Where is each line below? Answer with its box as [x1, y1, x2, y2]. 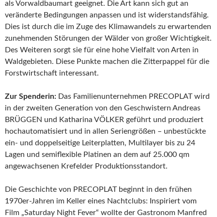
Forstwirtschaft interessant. [5, 69, 99, 77]
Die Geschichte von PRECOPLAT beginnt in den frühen [5, 186, 192, 193]
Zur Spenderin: [5, 93, 56, 100]
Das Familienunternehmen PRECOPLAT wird [56, 93, 210, 100]
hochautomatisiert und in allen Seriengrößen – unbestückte [5, 127, 206, 135]
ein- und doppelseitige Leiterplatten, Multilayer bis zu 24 [5, 139, 195, 147]
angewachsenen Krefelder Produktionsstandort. [5, 162, 168, 170]
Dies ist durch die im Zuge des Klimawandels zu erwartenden [5, 23, 211, 31]
